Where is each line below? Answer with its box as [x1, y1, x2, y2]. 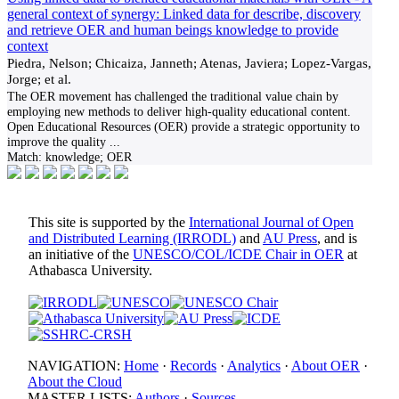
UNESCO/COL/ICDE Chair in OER [133, 247, 344, 262]
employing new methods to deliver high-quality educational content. [7, 104, 351, 118]
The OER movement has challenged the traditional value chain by [7, 89, 338, 103]
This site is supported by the [28, 215, 189, 230]
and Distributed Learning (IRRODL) [28, 231, 236, 246]
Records [170, 358, 216, 373]
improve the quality [7, 134, 106, 149]
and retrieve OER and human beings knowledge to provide [7, 22, 338, 37]
